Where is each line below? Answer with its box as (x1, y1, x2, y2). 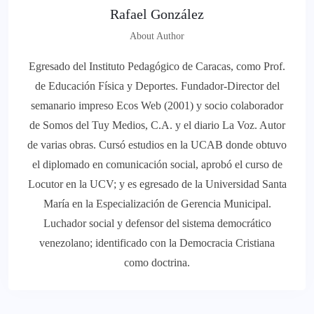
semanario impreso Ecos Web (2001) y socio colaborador (31, 100, 283, 112)
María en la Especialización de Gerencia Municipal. (43, 198, 271, 210)
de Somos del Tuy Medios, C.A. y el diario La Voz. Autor (29, 119, 285, 132)
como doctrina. (124, 257, 190, 269)
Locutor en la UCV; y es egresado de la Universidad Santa (27, 178, 287, 191)
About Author (130, 31, 184, 42)
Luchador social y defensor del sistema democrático (43, 217, 271, 230)
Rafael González (110, 6, 204, 22)
